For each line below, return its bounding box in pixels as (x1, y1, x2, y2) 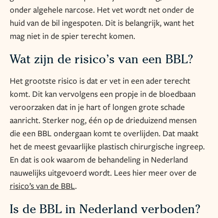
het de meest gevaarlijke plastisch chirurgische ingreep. (10, 141, 205, 152)
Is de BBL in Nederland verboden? (10, 204, 200, 217)
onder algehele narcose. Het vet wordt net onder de (10, 4, 194, 16)
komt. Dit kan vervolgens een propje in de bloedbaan (10, 88, 196, 100)
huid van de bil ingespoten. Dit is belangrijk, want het (10, 17, 194, 29)
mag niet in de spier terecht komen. (10, 30, 137, 42)
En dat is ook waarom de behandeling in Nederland (10, 154, 188, 165)
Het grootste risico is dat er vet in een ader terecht (10, 75, 190, 87)
